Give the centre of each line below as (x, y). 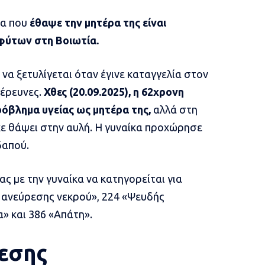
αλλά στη (174, 110)
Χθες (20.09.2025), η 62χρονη (114, 92)
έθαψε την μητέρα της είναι (98, 23)
